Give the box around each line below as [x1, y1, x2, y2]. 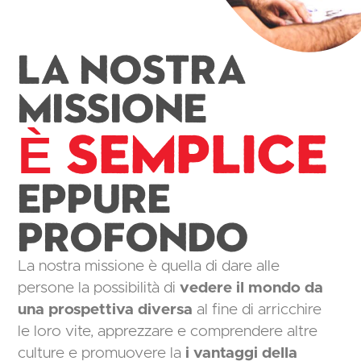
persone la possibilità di [18, 280, 180, 297]
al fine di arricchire [193, 302, 322, 318]
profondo [18, 213, 250, 259]
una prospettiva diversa [18, 302, 193, 318]
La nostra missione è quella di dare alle [18, 259, 280, 275]
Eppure [18, 174, 172, 221]
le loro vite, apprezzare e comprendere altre [18, 324, 318, 340]
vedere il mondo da [180, 280, 324, 297]
